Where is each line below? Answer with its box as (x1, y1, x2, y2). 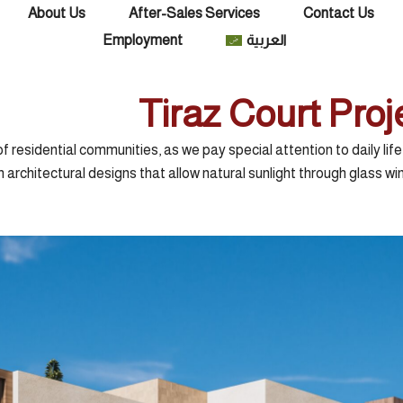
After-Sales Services (129, 5, 261, 21)
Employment (103, 32, 184, 48)
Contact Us (303, 5, 375, 21)
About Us (28, 5, 86, 21)
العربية (246, 32, 287, 48)
